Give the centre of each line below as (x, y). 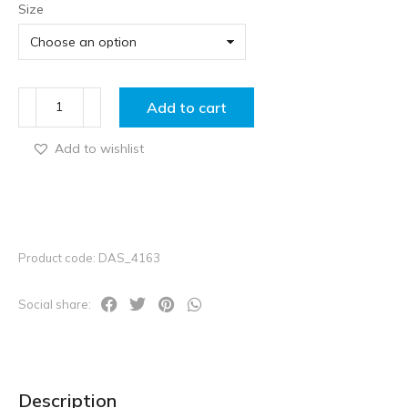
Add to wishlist (99, 148)
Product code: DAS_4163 (89, 257)
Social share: (55, 304)
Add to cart (186, 107)
